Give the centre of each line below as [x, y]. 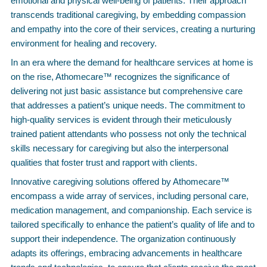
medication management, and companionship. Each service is [131, 210]
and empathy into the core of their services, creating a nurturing [133, 29]
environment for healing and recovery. [84, 43]
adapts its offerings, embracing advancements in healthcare [126, 253]
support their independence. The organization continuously [123, 239]
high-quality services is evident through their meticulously [121, 119]
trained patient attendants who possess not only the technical [128, 134]
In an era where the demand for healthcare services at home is [132, 62]
